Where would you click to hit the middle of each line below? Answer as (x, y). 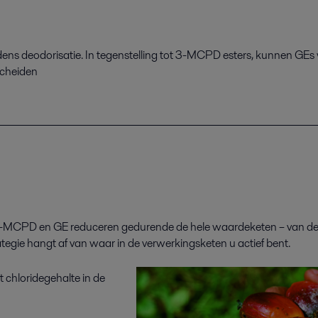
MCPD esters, (221, 55)
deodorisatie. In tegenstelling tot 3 (102, 55)
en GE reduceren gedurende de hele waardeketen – (163, 227)
